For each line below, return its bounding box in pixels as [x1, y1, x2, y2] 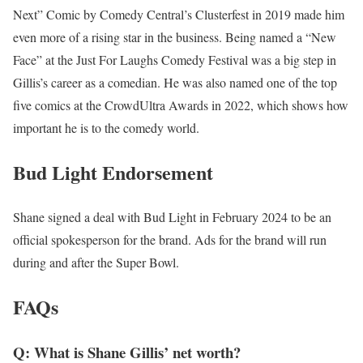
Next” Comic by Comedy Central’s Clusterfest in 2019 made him [13, 5, 344, 23]
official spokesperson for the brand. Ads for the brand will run [13, 230, 327, 248]
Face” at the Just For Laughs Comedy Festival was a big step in [13, 50, 336, 68]
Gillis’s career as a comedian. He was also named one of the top [13, 73, 337, 91]
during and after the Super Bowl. [13, 253, 179, 271]
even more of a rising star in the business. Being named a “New [13, 28, 336, 45]
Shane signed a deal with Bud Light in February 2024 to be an [13, 207, 331, 225]
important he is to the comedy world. [13, 118, 199, 136]
